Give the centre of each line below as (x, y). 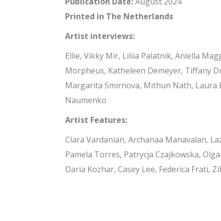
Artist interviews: (100, 36)
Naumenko (86, 100)
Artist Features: (96, 120)
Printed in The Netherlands (119, 16)
